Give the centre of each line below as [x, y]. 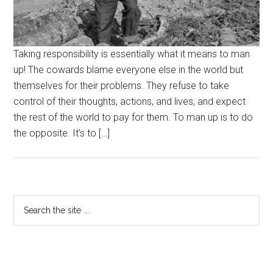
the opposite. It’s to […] [62, 133]
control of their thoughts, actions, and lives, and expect [130, 102]
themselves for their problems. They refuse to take [122, 86]
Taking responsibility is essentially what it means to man [132, 54]
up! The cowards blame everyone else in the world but [129, 70]
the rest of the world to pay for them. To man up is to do [133, 118]
